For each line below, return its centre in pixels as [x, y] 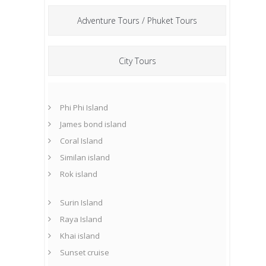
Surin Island [81, 203]
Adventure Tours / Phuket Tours [137, 21]
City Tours [137, 61]
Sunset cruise [85, 253]
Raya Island [81, 219]
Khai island [80, 236]
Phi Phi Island [84, 108]
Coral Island [81, 141]
